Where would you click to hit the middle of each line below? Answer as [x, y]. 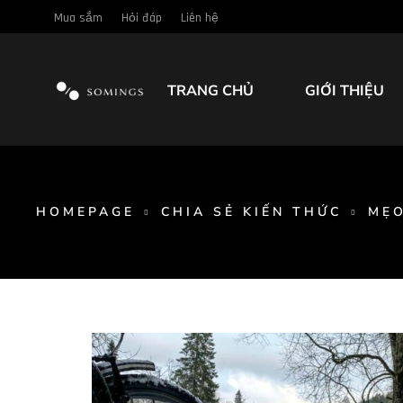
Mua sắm [78, 18]
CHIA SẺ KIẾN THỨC [251, 212]
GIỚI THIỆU [344, 91]
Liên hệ [200, 18]
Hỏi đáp [142, 18]
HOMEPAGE [85, 212]
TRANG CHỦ [210, 91]
